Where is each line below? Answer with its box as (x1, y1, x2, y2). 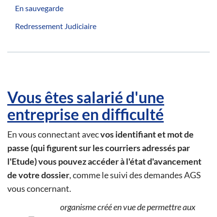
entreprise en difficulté (7, 104, 164, 124)
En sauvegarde (15, 3, 63, 13)
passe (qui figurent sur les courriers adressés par (7, 142, 190, 153)
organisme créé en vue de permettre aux (60, 201, 195, 212)
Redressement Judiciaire (15, 21, 96, 31)
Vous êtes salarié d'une (7, 87, 164, 107)
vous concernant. (7, 183, 71, 194)
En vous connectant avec (7, 128, 100, 139)
